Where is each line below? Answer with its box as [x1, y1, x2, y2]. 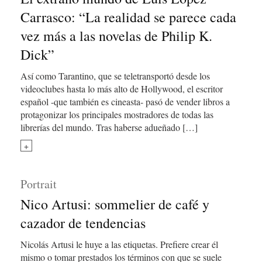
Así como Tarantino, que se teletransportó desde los [20, 70, 210, 82]
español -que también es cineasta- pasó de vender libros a [20, 95, 230, 108]
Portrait [20, 176, 57, 192]
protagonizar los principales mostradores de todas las [20, 108, 213, 120]
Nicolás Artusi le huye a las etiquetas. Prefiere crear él [20, 238, 218, 250]
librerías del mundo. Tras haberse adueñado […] [20, 121, 198, 133]
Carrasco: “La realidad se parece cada [20, 8, 236, 26]
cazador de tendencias [20, 213, 146, 232]
